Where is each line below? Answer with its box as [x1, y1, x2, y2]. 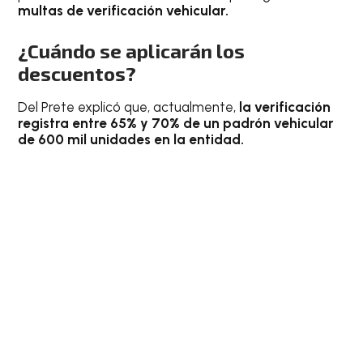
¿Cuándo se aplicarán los [18, 38, 246, 62]
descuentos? [18, 61, 137, 85]
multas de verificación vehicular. [18, 2, 229, 19]
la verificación [236, 98, 331, 115]
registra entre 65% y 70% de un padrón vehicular [18, 114, 335, 131]
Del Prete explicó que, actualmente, [18, 98, 237, 115]
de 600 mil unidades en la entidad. [18, 130, 245, 147]
